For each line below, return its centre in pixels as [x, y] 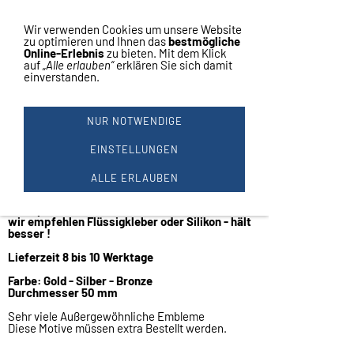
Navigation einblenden [69, 28]
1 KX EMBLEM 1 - [75, 93]
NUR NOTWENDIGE [134, 121]
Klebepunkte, [43, 209]
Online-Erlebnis [64, 53]
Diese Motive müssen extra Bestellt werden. [117, 328]
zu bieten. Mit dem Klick [166, 53]
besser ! [29, 233]
